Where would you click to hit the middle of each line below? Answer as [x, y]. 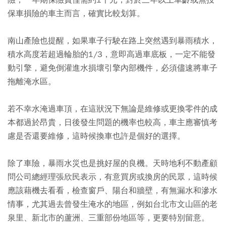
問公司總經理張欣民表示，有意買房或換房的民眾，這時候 [112, 177]
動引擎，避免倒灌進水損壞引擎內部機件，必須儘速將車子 [112, 68]
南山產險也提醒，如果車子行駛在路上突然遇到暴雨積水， [112, 41]
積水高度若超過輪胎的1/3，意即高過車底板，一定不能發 [111, 55]
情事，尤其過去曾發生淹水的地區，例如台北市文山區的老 [112, 205]
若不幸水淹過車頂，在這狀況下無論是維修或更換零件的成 [112, 109]
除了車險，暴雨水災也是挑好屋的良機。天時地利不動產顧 [112, 164]
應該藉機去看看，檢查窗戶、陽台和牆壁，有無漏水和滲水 [112, 191]
